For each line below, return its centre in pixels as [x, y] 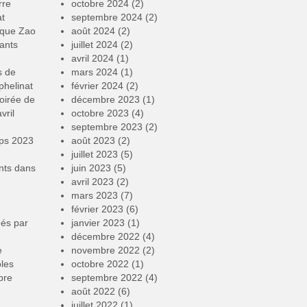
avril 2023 [92, 181]
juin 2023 [91, 168]
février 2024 [97, 85]
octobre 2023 [100, 113]
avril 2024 [92, 58]
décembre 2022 [105, 236]
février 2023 [97, 209]
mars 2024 [94, 72]
